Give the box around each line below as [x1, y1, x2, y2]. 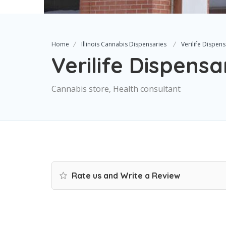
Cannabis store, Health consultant [51, 83, 181, 94]
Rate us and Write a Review [70, 171, 180, 181]
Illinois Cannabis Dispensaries [81, 40, 166, 48]
